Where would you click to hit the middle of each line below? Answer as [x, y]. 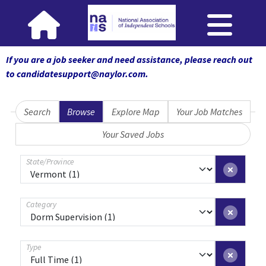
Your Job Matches [209, 112]
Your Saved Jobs [133, 134]
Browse [81, 112]
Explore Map [136, 112]
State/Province [50, 161]
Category [41, 204]
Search [37, 112]
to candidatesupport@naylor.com [76, 74]
